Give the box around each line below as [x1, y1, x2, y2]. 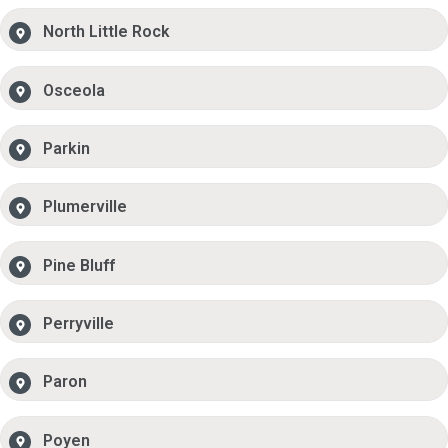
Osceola [43, 80, 106, 100]
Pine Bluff [43, 255, 116, 275]
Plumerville [43, 197, 128, 217]
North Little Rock [43, 22, 171, 42]
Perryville [43, 314, 115, 334]
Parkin [43, 138, 91, 158]
